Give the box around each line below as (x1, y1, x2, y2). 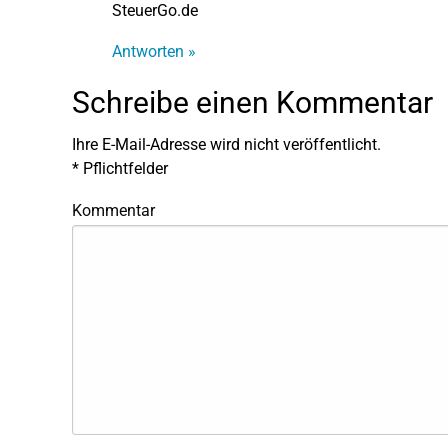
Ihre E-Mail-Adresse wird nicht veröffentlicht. (72, 134, 381, 154)
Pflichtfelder (79, 158, 168, 178)
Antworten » (112, 41, 196, 61)
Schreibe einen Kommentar (72, 84, 433, 120)
